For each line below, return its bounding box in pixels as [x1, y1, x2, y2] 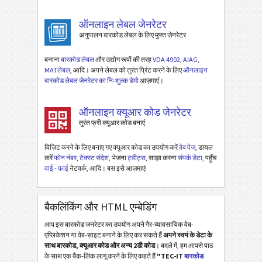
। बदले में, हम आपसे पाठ [155, 240, 213, 250]
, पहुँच [202, 153, 216, 162]
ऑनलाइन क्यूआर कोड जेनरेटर [79, 105, 191, 119]
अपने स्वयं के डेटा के [163, 230, 212, 239]
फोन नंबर [54, 153, 77, 162]
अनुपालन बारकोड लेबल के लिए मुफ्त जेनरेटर [79, 30, 186, 39]
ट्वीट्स [127, 153, 146, 162]
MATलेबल [44, 65, 70, 74]
